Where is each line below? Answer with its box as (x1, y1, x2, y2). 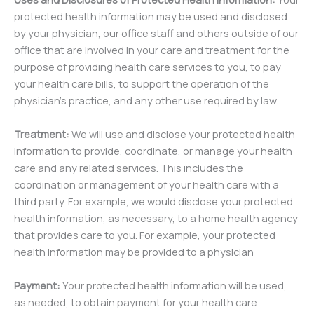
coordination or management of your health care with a (14, 177, 279, 191)
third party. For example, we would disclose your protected (14, 194, 293, 208)
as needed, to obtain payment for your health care (14, 295, 257, 309)
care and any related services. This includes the (14, 161, 243, 175)
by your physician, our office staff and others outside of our (14, 26, 299, 40)
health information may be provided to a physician (14, 245, 254, 259)
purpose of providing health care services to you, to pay (14, 60, 281, 74)
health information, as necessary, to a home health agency (14, 211, 298, 225)
